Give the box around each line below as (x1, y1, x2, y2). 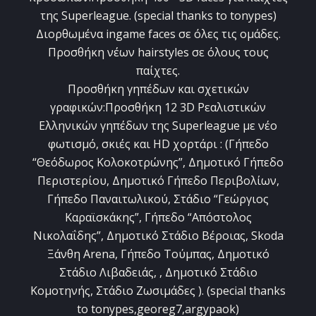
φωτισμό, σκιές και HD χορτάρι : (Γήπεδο (47, 136, 269, 152)
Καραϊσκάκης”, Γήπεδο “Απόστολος (64, 209, 252, 226)
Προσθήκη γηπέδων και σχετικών (67, 81, 249, 97)
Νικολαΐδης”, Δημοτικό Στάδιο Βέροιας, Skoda (32, 228, 284, 244)
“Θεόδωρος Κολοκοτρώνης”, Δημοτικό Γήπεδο (32, 154, 284, 171)
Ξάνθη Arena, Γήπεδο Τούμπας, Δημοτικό (47, 246, 269, 262)
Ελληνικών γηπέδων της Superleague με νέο (39, 118, 277, 134)
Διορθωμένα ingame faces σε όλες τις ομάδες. (35, 26, 281, 42)
